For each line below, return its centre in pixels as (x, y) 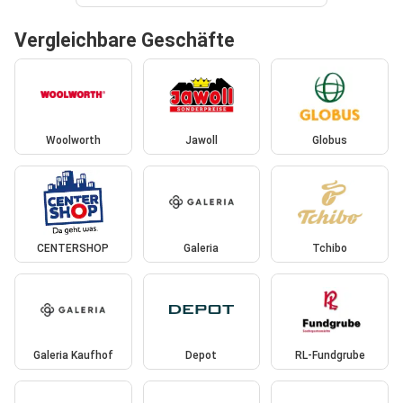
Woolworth (73, 141)
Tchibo (330, 248)
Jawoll (201, 141)
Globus (330, 141)
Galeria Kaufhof (73, 356)
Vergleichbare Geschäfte (125, 40)
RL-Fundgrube (330, 356)
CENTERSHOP (73, 248)
